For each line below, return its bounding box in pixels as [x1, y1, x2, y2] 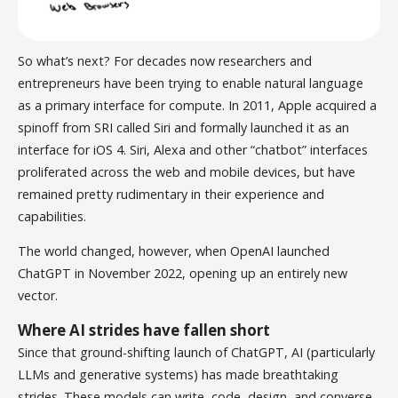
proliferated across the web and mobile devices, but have [18, 163, 356, 180]
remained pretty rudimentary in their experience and [18, 185, 325, 203]
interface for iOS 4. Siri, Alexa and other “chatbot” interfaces [18, 140, 369, 158]
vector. [18, 286, 59, 304]
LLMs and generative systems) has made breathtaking [18, 366, 339, 384]
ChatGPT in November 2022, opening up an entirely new [18, 264, 348, 282]
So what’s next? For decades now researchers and [18, 52, 313, 69]
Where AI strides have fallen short [18, 320, 271, 341]
